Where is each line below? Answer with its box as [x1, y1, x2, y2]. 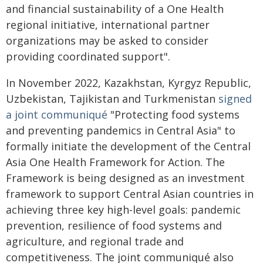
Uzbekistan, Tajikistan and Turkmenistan [6, 92, 218, 106]
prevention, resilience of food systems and [6, 218, 222, 232]
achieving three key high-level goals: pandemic [6, 203, 241, 217]
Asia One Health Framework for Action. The [6, 155, 225, 169]
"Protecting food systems [107, 107, 240, 122]
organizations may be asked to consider [6, 33, 208, 48]
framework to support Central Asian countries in [6, 187, 254, 201]
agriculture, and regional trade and [6, 234, 184, 248]
